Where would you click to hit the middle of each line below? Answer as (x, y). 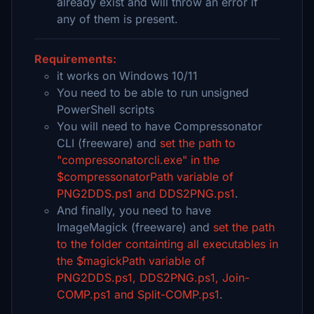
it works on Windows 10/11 (127, 76)
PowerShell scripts (105, 109)
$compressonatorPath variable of (145, 177)
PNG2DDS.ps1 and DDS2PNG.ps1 (146, 193)
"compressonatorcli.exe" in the (138, 160)
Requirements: (75, 59)
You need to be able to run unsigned (153, 93)
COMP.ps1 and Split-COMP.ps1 (138, 294)
